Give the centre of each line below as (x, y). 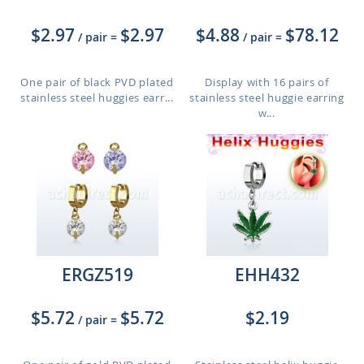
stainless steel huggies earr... (97, 97)
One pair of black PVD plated (97, 82)
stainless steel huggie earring (267, 97)
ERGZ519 (97, 275)
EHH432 (267, 275)
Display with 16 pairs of (267, 82)
